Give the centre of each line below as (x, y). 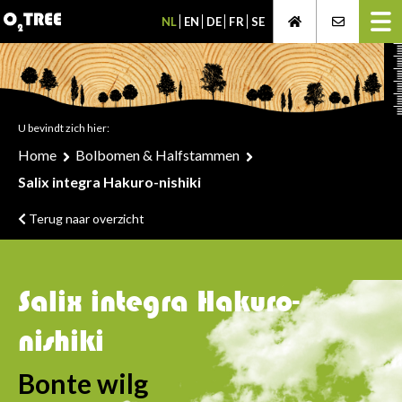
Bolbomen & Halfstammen (157, 155)
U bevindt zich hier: (64, 128)
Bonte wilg (83, 383)
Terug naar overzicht (85, 218)
